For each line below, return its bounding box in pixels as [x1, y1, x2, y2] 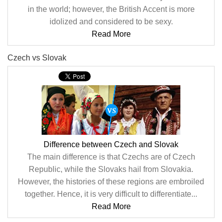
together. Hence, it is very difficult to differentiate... [25, 190, 197, 198]
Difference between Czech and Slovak [44, 140, 178, 149]
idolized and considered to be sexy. [49, 17, 173, 26]
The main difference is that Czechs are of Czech [27, 153, 195, 161]
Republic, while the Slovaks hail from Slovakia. [29, 165, 193, 173]
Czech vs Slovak [7, 54, 66, 62]
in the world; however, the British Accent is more [27, 5, 195, 13]
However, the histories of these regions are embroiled [18, 177, 204, 186]
